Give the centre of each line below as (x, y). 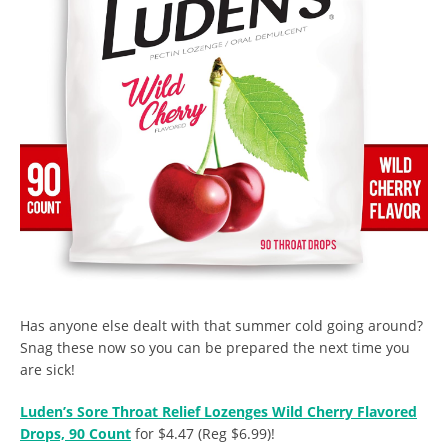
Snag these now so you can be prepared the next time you (215, 347)
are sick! (47, 369)
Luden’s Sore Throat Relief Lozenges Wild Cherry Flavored (218, 411)
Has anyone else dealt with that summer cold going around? (221, 325)
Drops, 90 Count (75, 433)
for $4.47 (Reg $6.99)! (203, 433)
